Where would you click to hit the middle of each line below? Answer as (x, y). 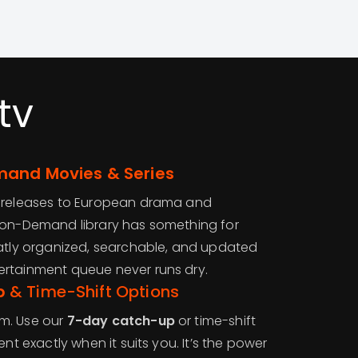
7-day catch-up (121, 320)
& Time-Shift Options (92, 291)
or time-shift (215, 320)
